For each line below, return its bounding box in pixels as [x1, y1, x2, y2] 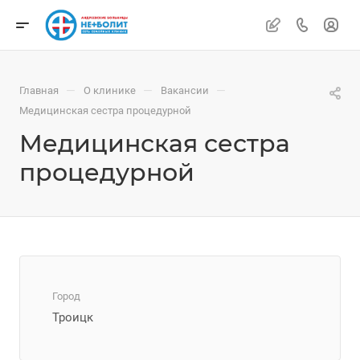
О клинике [84, 84, 136, 96]
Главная [19, 84, 59, 96]
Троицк [52, 310, 93, 325]
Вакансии [161, 84, 209, 96]
